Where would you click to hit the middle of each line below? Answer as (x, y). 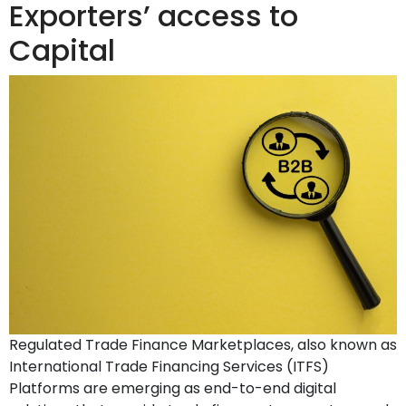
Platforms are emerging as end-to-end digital (173, 388)
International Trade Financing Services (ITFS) (169, 366)
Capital (62, 51)
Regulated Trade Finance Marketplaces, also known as (203, 344)
